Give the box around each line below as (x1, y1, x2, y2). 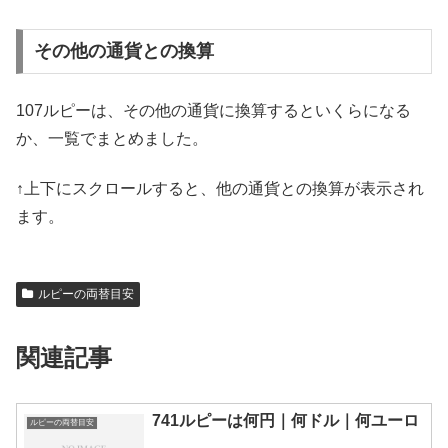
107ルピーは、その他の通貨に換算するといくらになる (16, 101, 411, 119)
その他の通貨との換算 (33, 41, 214, 62)
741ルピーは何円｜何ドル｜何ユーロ (152, 412, 419, 430)
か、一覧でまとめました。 (16, 129, 208, 147)
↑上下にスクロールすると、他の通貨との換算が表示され (16, 180, 424, 198)
